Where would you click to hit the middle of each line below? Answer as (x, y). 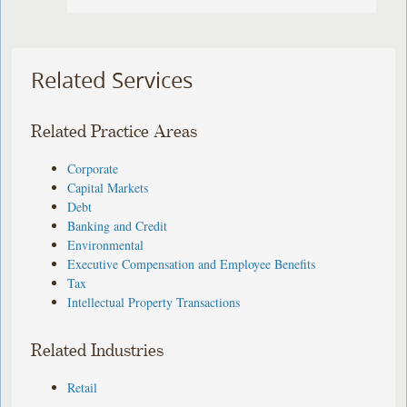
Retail (83, 387)
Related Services (112, 80)
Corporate (93, 168)
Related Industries (98, 351)
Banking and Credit (118, 225)
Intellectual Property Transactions (154, 302)
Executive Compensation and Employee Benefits (192, 263)
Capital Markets (108, 187)
